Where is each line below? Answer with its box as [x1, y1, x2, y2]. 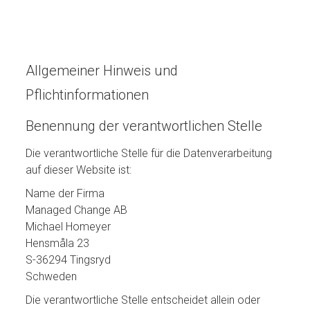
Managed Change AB [26, 203, 128, 217]
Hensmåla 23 [26, 237, 90, 250]
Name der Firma [26, 187, 105, 200]
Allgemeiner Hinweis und [26, 62, 179, 79]
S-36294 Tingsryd [26, 253, 111, 266]
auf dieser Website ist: [26, 163, 132, 176]
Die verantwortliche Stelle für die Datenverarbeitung [26, 147, 273, 160]
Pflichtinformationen [26, 86, 149, 103]
